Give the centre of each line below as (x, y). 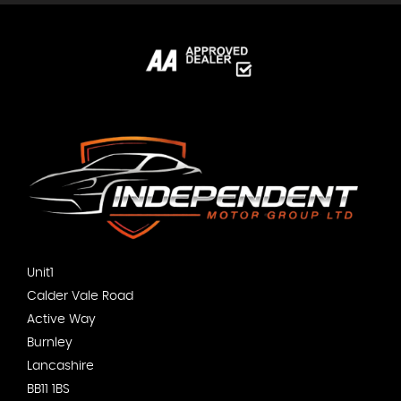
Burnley (50, 342)
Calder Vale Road (80, 296)
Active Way (61, 319)
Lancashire (60, 366)
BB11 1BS (48, 389)
